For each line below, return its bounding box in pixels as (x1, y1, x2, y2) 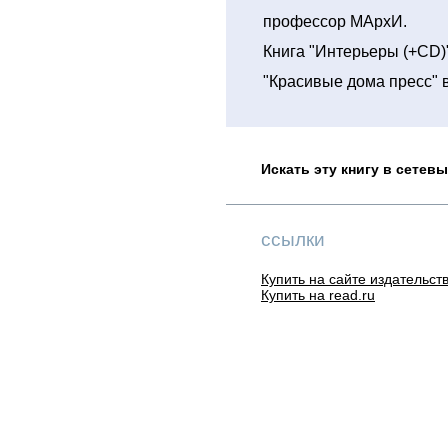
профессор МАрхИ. (263, 13, 407, 30)
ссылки (261, 229, 325, 250)
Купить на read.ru (261, 287, 375, 303)
